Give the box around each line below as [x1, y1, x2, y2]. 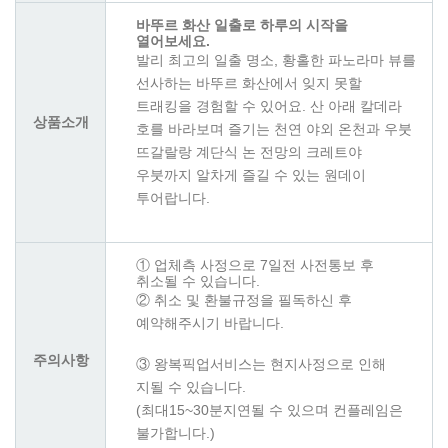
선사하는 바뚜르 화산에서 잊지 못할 [136, 75, 362, 92]
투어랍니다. [136, 190, 210, 207]
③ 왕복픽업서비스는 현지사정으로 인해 [136, 356, 386, 373]
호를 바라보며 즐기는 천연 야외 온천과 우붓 [136, 121, 412, 138]
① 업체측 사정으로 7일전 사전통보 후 [136, 257, 374, 274]
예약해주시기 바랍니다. [136, 315, 284, 332]
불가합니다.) [136, 425, 215, 442]
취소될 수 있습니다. [136, 273, 260, 290]
